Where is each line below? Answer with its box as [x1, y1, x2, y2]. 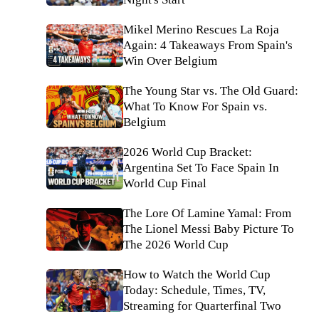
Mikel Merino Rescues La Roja [123, 23, 279, 36]
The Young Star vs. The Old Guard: [123, 84, 298, 98]
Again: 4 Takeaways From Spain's [123, 38, 293, 52]
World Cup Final [123, 177, 206, 190]
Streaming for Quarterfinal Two [123, 299, 281, 313]
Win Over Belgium [123, 54, 217, 68]
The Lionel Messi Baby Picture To [123, 222, 294, 236]
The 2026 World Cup [123, 238, 229, 251]
